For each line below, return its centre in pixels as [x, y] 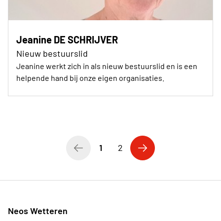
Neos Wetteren [38, 210]
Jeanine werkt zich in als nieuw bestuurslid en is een [107, 66]
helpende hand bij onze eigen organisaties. [90, 77]
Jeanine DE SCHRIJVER [67, 39]
